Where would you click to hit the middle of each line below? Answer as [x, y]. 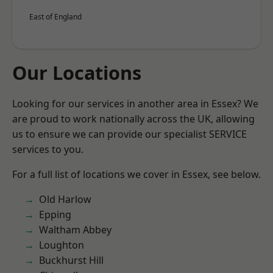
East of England [55, 17]
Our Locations [77, 73]
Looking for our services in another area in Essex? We [135, 104]
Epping [55, 214]
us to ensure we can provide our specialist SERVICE [129, 134]
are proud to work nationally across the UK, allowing [133, 119]
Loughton [62, 245]
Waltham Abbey [75, 230]
